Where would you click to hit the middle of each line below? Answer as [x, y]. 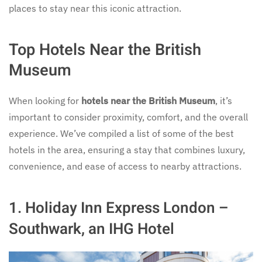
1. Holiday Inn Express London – [119, 208]
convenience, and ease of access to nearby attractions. [125, 166]
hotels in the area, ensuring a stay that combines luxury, [127, 150]
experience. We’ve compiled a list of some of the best [121, 133]
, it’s [224, 101]
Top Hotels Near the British [105, 50]
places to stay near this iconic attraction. [95, 8]
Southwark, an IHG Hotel [92, 229]
